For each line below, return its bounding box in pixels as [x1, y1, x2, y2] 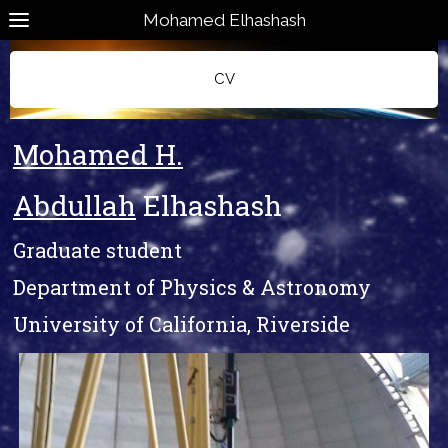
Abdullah [13, 187, 136, 224]
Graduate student [13, 237, 182, 263]
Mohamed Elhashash [142, 10, 306, 30]
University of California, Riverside [13, 311, 350, 337]
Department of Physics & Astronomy [13, 274, 371, 300]
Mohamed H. [13, 136, 183, 173]
